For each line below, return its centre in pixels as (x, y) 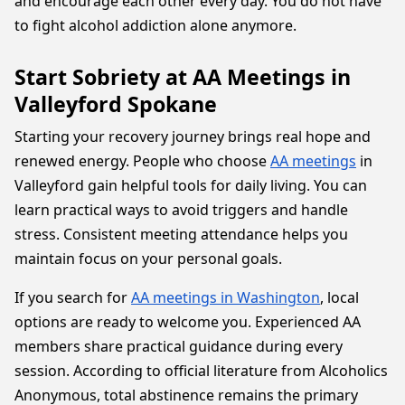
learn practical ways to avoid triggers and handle (181, 210)
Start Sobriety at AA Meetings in (183, 77)
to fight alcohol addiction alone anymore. (155, 25)
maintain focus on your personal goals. (148, 259)
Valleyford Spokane (116, 104)
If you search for (73, 297)
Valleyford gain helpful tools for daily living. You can (191, 185)
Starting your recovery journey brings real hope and (193, 137)
